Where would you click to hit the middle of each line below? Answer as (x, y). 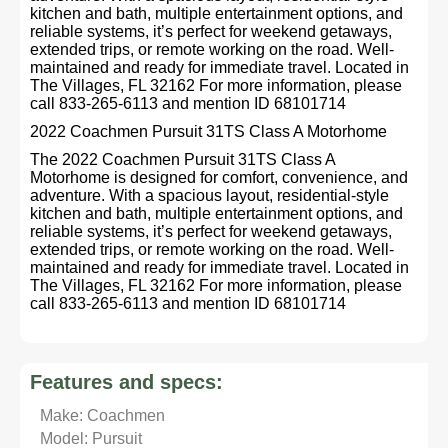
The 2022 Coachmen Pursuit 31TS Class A (182, 159)
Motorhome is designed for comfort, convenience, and (219, 177)
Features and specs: (126, 382)
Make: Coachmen (102, 415)
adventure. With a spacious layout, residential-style (209, 195)
